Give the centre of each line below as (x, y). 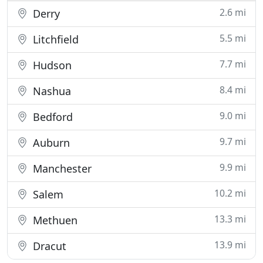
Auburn (50, 143)
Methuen (54, 220)
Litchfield (54, 39)
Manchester (61, 168)
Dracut (48, 246)
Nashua (50, 91)
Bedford (51, 117)
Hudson (51, 65)
